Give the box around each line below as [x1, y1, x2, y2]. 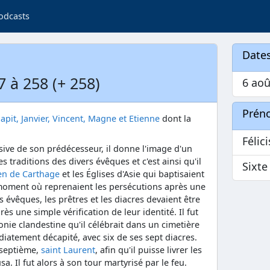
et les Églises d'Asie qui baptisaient [60, 168, 204, 180]
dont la [160, 113, 191, 124]
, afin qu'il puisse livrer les [95, 243, 202, 256]
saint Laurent [41, 243, 95, 256]
